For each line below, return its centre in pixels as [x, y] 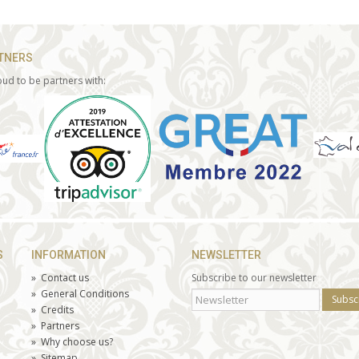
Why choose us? [77, 342]
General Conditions [85, 294]
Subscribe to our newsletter [254, 278]
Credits [57, 310]
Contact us [65, 278]
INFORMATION [69, 255]
